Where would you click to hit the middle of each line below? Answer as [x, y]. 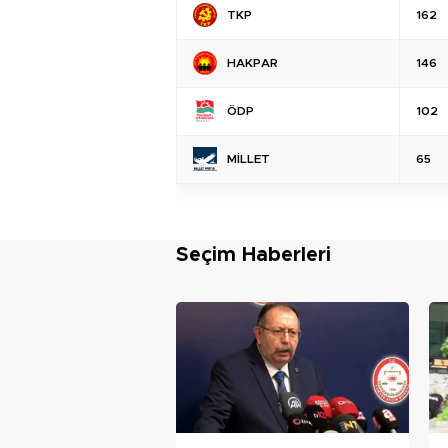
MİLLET [248, 158]
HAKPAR [252, 62]
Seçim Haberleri [253, 254]
